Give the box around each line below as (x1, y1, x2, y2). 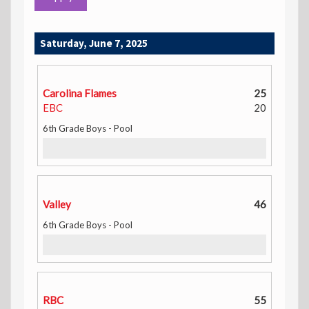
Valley (43, 197, 71, 210)
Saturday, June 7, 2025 (40, 37, 148, 50)
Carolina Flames (43, 86, 117, 99)
